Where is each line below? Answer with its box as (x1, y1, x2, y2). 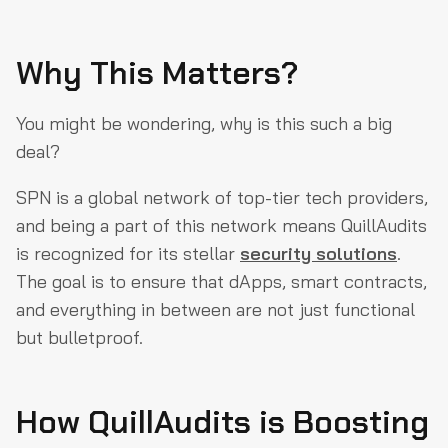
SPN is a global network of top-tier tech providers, (16, 186, 428, 209)
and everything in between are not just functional (16, 298, 415, 321)
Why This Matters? (16, 52, 298, 94)
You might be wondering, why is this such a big (16, 112, 392, 135)
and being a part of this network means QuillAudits (16, 214, 427, 237)
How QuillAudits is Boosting (16, 401, 429, 443)
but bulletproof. (16, 326, 143, 349)
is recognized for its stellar (16, 242, 240, 265)
